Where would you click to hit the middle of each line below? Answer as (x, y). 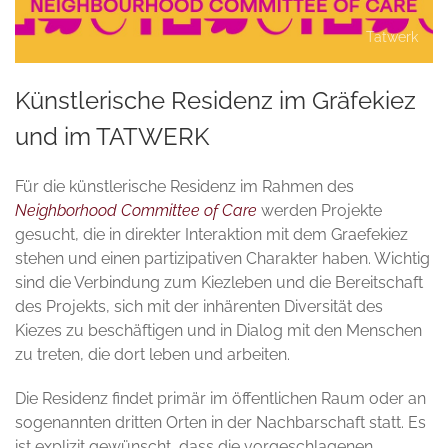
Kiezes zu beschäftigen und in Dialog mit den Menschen (218, 331)
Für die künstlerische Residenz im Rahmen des (184, 187)
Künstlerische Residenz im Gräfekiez (215, 101)
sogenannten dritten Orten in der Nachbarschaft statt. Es (220, 423)
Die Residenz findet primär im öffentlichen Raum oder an (220, 399)
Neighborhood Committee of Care (136, 211)
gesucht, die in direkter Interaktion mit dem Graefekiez (211, 235)
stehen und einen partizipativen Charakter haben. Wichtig (222, 259)
